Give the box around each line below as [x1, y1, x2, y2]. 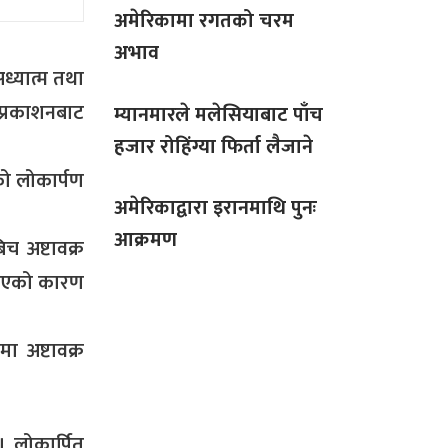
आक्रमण [114, 223, 177, 258]
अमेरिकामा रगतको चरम [114, 4, 294, 38]
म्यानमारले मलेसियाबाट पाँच [114, 97, 323, 132]
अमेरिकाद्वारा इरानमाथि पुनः [114, 191, 317, 226]
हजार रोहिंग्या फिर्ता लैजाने [114, 129, 313, 164]
